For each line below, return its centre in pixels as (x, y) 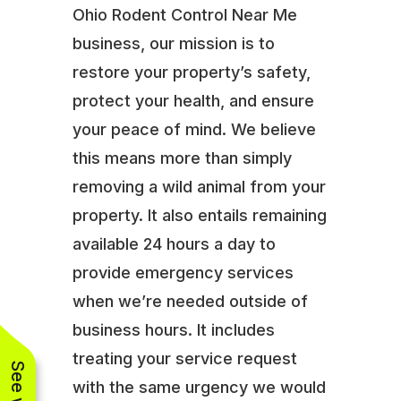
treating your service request (184, 358)
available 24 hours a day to (174, 243)
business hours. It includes (173, 329)
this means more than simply (182, 158)
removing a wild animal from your (199, 186)
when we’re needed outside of (190, 301)
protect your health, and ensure (193, 100)
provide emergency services (183, 272)
